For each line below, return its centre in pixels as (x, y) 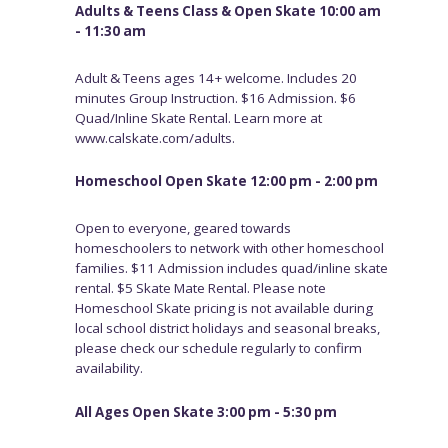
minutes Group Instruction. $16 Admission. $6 (215, 97)
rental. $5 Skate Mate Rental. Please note (200, 288)
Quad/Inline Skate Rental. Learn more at (198, 117)
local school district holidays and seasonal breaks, (227, 328)
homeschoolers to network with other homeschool (229, 248)
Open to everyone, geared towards (182, 228)
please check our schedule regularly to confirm (218, 348)
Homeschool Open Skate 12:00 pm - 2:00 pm (226, 181)
